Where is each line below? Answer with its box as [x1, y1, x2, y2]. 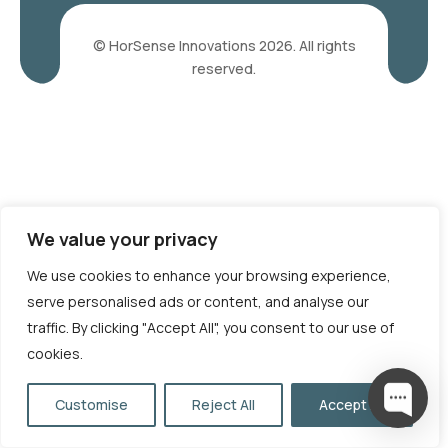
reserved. [192, 59, 256, 78]
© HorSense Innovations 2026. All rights [92, 36, 356, 55]
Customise [55, 395, 128, 414]
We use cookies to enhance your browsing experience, [27, 266, 391, 285]
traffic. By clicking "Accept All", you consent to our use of [27, 318, 394, 337]
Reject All [192, 395, 255, 414]
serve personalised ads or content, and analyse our [27, 292, 369, 311]
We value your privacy [27, 227, 218, 251]
